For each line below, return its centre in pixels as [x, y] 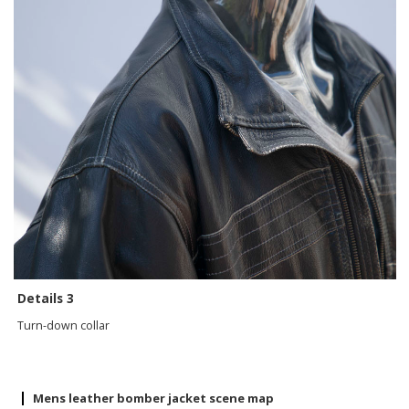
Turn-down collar [65, 326]
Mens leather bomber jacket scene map [154, 398]
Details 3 [48, 299]
